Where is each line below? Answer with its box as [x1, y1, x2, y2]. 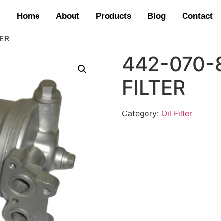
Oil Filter [161, 109, 192, 119]
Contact [182, 11, 213, 21]
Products [95, 11, 131, 21]
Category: [121, 109, 161, 119]
